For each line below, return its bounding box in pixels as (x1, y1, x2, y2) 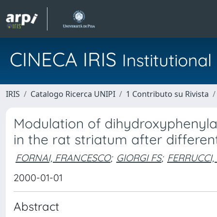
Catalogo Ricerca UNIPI (31, 89, 115, 99)
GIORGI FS (116, 151, 161, 164)
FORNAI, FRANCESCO (15, 151, 110, 164)
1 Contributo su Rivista (126, 89, 209, 99)
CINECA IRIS (10, 47, 122, 71)
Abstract (14, 199, 59, 214)
